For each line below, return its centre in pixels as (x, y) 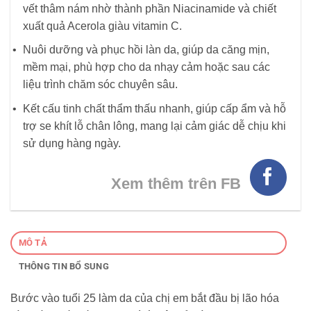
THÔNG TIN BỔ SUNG (64, 266)
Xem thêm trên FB (176, 183)
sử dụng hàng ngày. (72, 143)
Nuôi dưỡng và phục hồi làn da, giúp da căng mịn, (146, 50)
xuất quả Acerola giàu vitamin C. (102, 26)
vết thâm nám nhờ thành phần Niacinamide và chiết (150, 8)
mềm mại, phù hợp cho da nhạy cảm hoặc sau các (146, 67)
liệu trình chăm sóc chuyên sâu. (100, 85)
